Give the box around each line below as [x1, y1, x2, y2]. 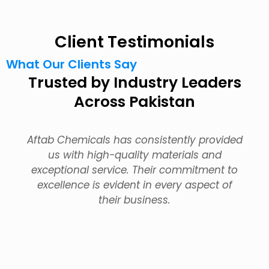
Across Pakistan [74, 91, 195, 112]
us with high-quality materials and [47, 148, 222, 162]
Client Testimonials [55, 31, 214, 53]
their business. [98, 193, 171, 207]
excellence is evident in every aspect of [37, 178, 232, 192]
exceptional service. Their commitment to [31, 163, 238, 177]
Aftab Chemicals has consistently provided [26, 133, 243, 147]
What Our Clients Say [6, 56, 137, 73]
